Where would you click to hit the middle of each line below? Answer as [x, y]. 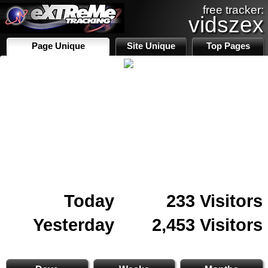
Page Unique [58, 46]
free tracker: [233, 10]
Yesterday [74, 225]
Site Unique [151, 46]
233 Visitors [214, 201]
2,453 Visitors [207, 225]
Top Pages [228, 46]
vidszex [226, 25]
